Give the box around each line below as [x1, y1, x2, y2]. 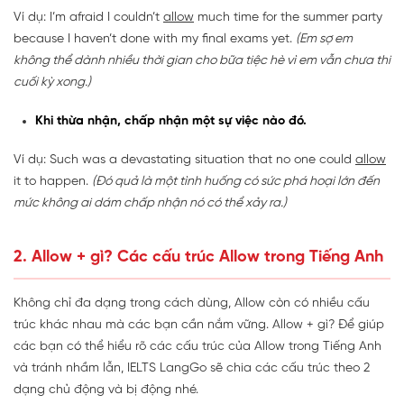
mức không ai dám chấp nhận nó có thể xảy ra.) [14, 197, 287, 211]
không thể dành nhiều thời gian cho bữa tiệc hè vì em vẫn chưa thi [14, 54, 390, 69]
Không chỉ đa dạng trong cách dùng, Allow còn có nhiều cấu [14, 297, 370, 311]
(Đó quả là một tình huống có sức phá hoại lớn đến [92, 175, 380, 189]
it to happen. [14, 175, 92, 189]
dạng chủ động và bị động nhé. [14, 383, 198, 398]
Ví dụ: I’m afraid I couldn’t [14, 11, 163, 25]
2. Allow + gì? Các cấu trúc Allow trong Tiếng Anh [14, 249, 383, 267]
